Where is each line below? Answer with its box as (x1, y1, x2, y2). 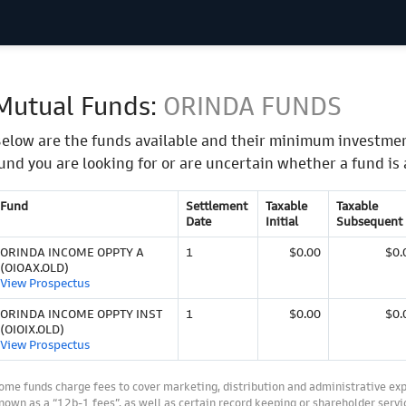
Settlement (186, 198, 247, 215)
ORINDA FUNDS (163, 91, 342, 122)
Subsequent (336, 214, 402, 230)
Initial (266, 214, 298, 230)
